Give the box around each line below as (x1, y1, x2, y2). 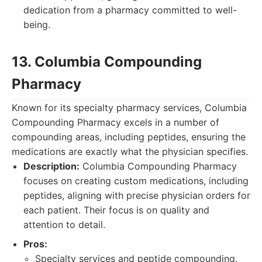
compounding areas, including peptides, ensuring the (12, 131, 246, 143)
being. (23, 19, 50, 30)
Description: (23, 160, 80, 172)
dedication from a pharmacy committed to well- (23, 4, 237, 16)
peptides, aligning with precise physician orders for (23, 189, 250, 201)
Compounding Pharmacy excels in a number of (12, 116, 219, 128)
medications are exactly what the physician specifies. (12, 146, 248, 157)
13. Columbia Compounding (12, 53, 202, 70)
